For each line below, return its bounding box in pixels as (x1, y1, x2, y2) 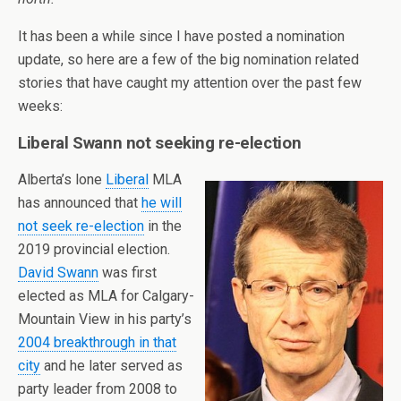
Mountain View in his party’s (18, 311, 192, 328)
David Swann (18, 264, 98, 281)
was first (98, 264, 157, 281)
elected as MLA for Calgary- (18, 287, 194, 304)
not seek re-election (18, 218, 144, 235)
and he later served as (40, 357, 183, 374)
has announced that (18, 194, 141, 211)
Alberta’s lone (18, 171, 106, 188)
